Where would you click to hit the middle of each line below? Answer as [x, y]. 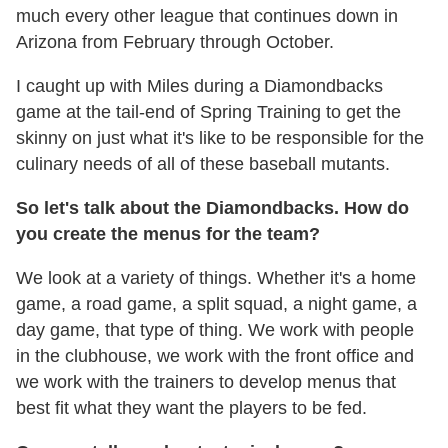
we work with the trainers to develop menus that [206, 382]
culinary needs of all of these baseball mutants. [203, 164]
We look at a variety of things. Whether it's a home [216, 278]
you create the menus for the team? [168, 234]
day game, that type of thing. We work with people [215, 330]
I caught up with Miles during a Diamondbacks [199, 86]
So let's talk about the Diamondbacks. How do [212, 208]
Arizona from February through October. [175, 42]
